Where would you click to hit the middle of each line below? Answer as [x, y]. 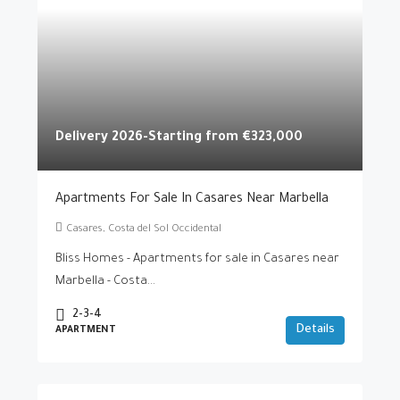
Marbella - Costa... [105, 282]
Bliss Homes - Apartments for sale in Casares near [197, 259]
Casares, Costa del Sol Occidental [144, 230]
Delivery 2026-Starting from [149, 138]
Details [315, 330]
